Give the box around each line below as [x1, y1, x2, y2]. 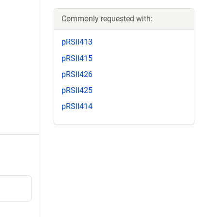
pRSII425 [62, 85, 93, 95]
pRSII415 [62, 53, 93, 63]
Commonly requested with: [62, 14, 153, 24]
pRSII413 [62, 37, 93, 47]
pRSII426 [62, 69, 93, 79]
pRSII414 [62, 102, 93, 111]
